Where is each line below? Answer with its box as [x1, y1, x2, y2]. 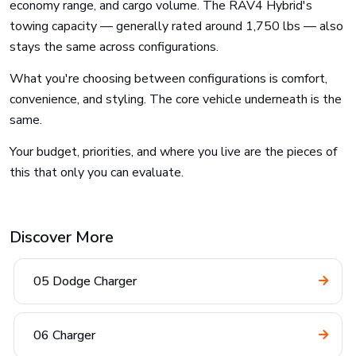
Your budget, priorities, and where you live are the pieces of [10, 143, 337, 161]
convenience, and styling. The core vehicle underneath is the [10, 91, 342, 108]
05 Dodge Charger [33, 273, 137, 290]
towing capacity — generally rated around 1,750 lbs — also [10, 17, 343, 35]
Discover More [10, 226, 114, 248]
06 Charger [33, 327, 95, 344]
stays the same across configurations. [10, 38, 219, 56]
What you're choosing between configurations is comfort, [10, 70, 327, 87]
